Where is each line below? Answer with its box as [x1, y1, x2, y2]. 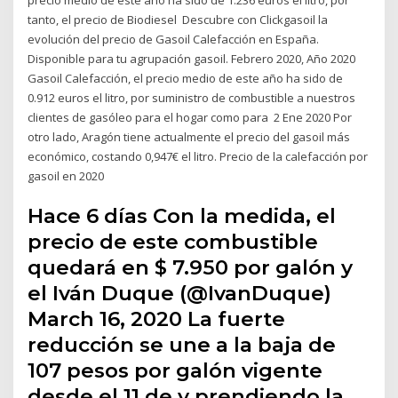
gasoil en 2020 [28, 167, 107, 184]
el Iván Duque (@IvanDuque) [28, 281, 332, 306]
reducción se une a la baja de [28, 332, 337, 358]
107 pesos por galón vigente [28, 358, 323, 384]
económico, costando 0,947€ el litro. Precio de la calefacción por [28, 147, 369, 164]
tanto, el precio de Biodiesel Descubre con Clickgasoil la [28, 11, 329, 28]
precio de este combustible [28, 229, 319, 255]
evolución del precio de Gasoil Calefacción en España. [28, 30, 320, 47]
